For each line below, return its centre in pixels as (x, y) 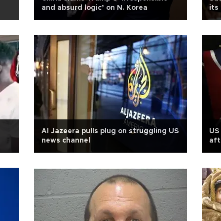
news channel (66, 141)
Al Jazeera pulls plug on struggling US (110, 131)
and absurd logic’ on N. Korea (94, 8)
